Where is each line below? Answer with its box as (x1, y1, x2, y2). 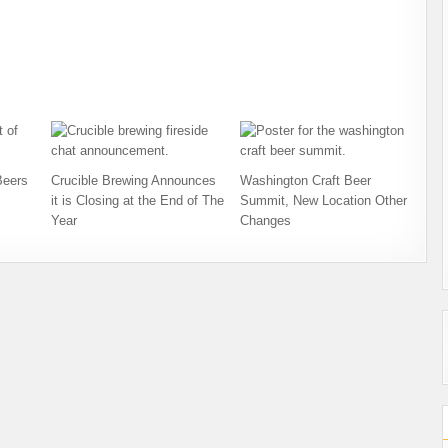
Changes (240, 213, 292, 228)
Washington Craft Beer (240, 173, 372, 188)
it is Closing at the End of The (50, 193, 224, 208)
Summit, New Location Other (240, 193, 408, 208)
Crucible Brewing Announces (50, 173, 216, 188)
